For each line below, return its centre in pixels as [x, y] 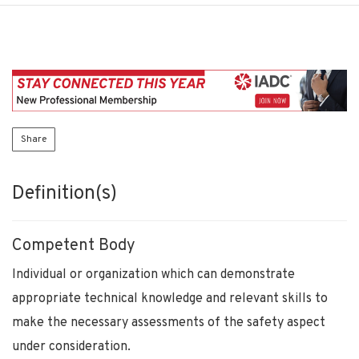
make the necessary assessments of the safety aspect [169, 323]
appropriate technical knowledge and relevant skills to [170, 298]
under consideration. [71, 347]
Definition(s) [65, 194]
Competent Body [74, 246]
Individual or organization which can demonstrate [153, 274]
